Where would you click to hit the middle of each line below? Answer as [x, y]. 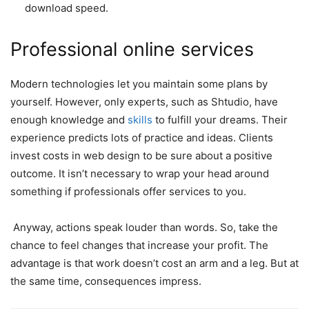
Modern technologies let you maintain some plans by [139, 84]
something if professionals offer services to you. [130, 192]
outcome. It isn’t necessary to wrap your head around [140, 174]
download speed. [67, 8]
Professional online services [132, 50]
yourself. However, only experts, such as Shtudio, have [144, 102]
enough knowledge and [69, 120]
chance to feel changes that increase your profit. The [139, 246]
